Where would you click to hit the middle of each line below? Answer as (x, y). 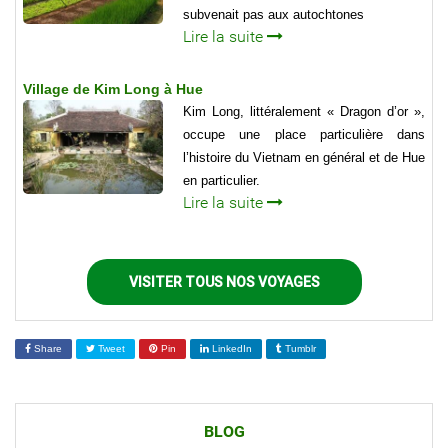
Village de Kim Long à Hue (113, 89)
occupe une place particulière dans (304, 135)
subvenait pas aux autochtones (273, 15)
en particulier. (221, 181)
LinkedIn (230, 349)
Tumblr (299, 349)
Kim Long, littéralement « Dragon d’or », (304, 112)
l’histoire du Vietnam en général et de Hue (304, 158)
